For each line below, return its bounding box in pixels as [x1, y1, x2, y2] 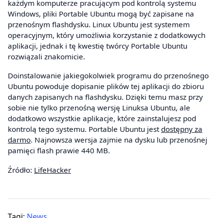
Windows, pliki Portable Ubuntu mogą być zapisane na [8, 8, 194, 18]
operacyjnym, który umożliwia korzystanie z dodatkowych [8, 30, 205, 40]
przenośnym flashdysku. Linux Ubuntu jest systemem [8, 19, 190, 29]
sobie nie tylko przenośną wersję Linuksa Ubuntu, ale [8, 103, 190, 113]
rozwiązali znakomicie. [8, 51, 85, 61]
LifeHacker [34, 164, 71, 175]
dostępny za [161, 124, 202, 134]
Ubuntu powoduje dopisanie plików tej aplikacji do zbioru [8, 81, 204, 91]
